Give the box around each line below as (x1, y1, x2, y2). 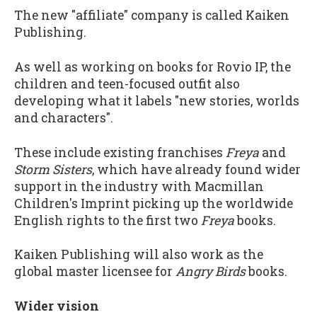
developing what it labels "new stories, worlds (14, 92, 299, 109)
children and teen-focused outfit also (14, 75, 240, 92)
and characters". (14, 109, 113, 126)
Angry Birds (175, 263, 246, 280)
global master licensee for (14, 263, 175, 280)
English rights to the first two (14, 212, 201, 229)
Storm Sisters (14, 161, 92, 178)
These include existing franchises (14, 144, 226, 161)
